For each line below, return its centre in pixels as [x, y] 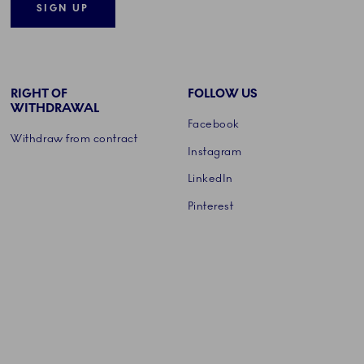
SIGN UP [63, 8]
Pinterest [210, 207]
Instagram [214, 152]
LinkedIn [210, 179]
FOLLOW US [222, 93]
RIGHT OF [39, 93]
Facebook [213, 124]
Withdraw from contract [74, 139]
